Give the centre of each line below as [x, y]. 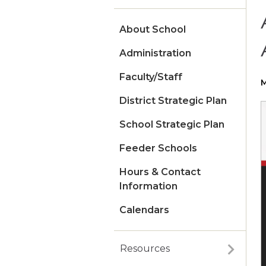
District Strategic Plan [173, 101]
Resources [145, 249]
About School [153, 30]
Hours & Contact [160, 172]
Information [148, 186]
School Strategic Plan [172, 125]
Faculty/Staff [151, 77]
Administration [155, 53]
